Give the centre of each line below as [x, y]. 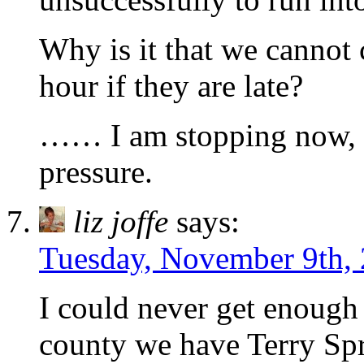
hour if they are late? [171, 86]
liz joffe [121, 222]
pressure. [96, 172]
